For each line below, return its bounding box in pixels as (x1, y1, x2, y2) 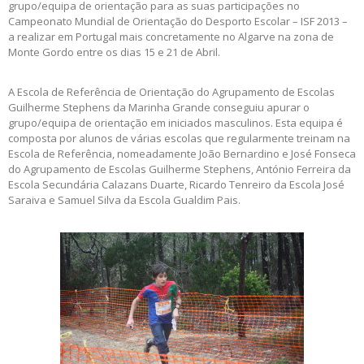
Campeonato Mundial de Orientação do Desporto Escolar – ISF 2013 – (8, 14, 348, 29)
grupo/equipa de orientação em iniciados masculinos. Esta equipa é (8, 115, 343, 131)
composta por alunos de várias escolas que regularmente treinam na (8, 131, 350, 146)
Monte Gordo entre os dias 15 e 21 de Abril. (8, 45, 220, 60)
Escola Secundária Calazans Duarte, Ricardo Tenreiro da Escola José (8, 177, 344, 193)
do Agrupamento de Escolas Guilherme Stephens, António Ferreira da (8, 162, 351, 177)
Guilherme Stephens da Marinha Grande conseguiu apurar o (8, 100, 310, 115)
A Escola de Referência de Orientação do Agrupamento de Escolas (8, 84, 335, 100)
